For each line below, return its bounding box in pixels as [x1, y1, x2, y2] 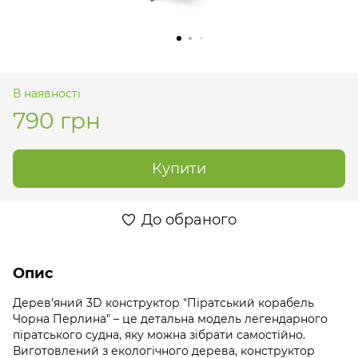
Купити [152, 159, 206, 177]
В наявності [13, 86, 81, 101]
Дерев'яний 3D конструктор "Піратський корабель [13, 295, 314, 310]
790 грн [13, 106, 101, 134]
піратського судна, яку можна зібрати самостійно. [13, 327, 305, 342]
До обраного [141, 210, 237, 229]
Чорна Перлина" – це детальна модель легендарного [13, 311, 328, 326]
